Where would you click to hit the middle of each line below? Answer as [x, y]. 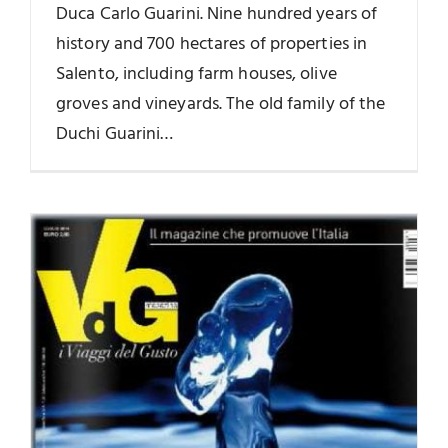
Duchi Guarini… [115, 135]
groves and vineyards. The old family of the [221, 105]
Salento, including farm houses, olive [196, 75]
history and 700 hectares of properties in [212, 45]
